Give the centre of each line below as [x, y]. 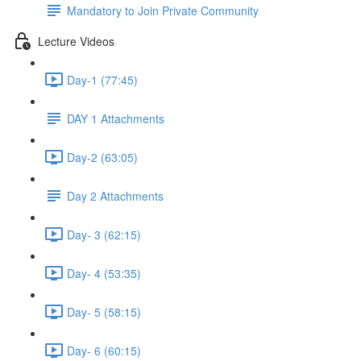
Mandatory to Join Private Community [163, 10]
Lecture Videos [76, 41]
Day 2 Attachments [115, 195]
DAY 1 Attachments [116, 118]
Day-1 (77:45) [102, 79]
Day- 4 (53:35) [104, 273]
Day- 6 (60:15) [104, 350]
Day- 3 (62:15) [104, 234]
